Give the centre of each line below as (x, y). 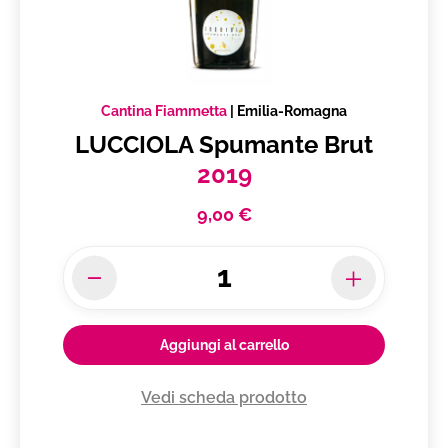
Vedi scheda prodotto (224, 398)
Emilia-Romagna (292, 111)
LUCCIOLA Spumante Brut (224, 145)
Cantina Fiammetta (164, 111)
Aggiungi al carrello (224, 345)
